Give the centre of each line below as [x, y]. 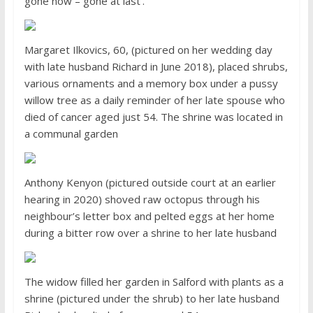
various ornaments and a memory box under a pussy [151, 83]
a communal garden [72, 134]
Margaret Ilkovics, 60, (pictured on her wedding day [148, 50]
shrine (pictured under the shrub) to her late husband [152, 299]
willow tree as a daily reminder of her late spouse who [154, 100]
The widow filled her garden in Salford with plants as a [154, 282]
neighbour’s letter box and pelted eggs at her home [149, 216]
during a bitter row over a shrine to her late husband [150, 233]
